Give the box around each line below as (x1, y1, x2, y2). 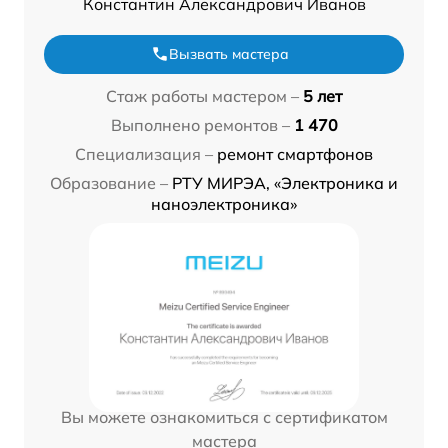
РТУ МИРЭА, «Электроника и (172, 172, 398, 193)
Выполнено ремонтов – (110, 114, 290, 135)
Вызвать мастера (169, 44, 289, 63)
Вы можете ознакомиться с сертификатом (60, 406, 388, 427)
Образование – (50, 172, 168, 193)
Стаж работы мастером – (106, 85, 299, 106)
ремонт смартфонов (217, 143, 373, 164)
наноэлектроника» (151, 193, 297, 214)
